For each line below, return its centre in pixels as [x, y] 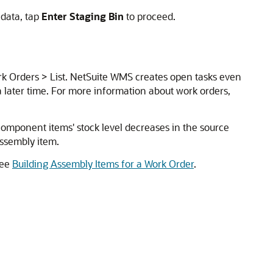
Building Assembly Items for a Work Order [103, 164]
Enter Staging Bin [83, 16]
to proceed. [150, 16]
